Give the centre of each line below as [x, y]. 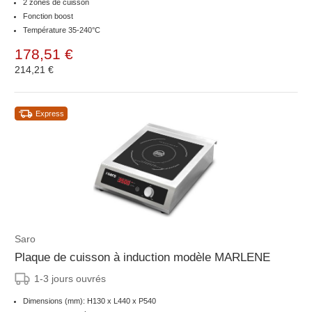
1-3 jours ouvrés [70, 279]
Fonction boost [48, 16]
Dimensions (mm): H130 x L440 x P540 [89, 301]
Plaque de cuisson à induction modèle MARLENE [142, 258]
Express [50, 114]
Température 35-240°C [62, 30]
